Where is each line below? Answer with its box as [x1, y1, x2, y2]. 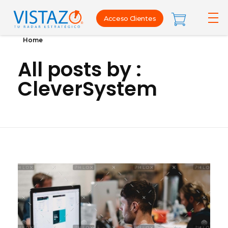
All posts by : [18, 56, 141, 83]
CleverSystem [18, 75, 157, 102]
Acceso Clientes [104, 14, 156, 22]
